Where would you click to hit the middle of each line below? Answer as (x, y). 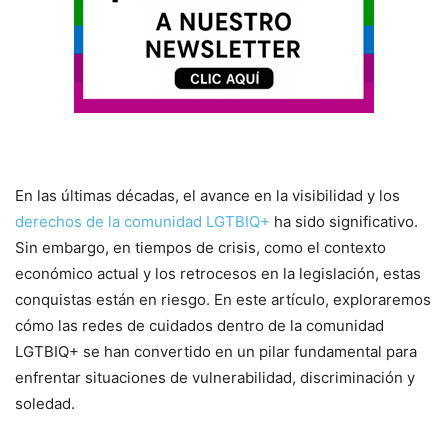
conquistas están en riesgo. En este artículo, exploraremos (223, 300)
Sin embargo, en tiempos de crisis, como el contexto (200, 248)
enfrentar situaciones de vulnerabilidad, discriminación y (215, 378)
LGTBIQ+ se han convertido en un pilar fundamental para (216, 352)
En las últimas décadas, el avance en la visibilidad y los (207, 196)
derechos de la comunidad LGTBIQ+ (142, 222)
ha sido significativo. (344, 222)
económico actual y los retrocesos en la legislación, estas (218, 274)
